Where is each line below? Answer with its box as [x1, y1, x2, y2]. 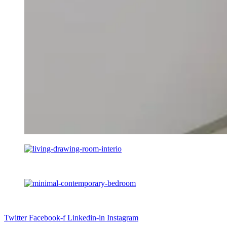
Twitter [4, 213, 27, 222]
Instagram [107, 213, 138, 222]
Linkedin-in [67, 213, 105, 222]
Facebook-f [29, 213, 65, 222]
